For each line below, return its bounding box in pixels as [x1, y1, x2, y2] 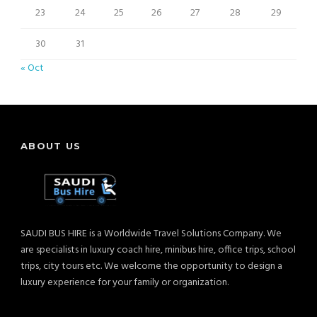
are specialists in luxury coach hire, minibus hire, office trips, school [21, 242, 296, 259]
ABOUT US [21, 139, 81, 151]
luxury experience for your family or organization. [21, 275, 229, 292]
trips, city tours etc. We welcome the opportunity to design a [21, 258, 282, 275]
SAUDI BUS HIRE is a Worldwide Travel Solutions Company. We [21, 226, 282, 243]
